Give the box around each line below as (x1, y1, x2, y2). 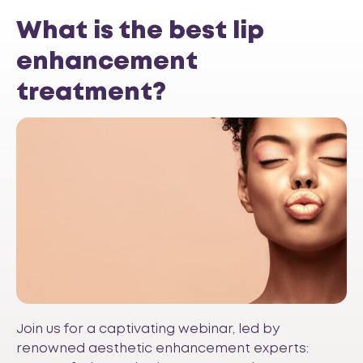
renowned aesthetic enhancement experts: (16, 343, 309, 356)
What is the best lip (16, 20, 264, 42)
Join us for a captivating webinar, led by (16, 323, 280, 336)
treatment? (16, 82, 166, 104)
